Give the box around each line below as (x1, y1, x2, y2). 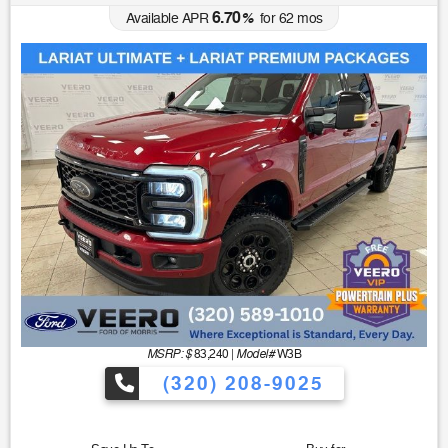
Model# (236, 346, 275, 362)
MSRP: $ (146, 346, 192, 362)
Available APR (125, 9, 208, 27)
